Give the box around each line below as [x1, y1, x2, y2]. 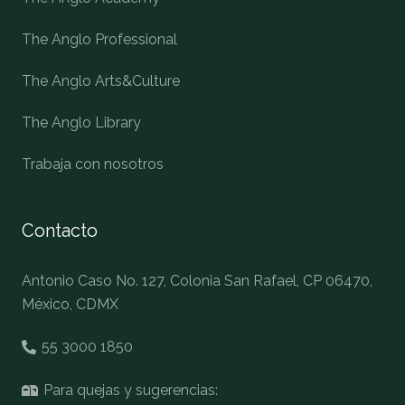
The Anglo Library [22, 113, 141, 131]
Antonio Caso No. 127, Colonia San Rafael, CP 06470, [22, 271, 372, 289]
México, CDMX [22, 295, 118, 313]
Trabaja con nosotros [22, 155, 164, 173]
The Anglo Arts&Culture [22, 71, 180, 89]
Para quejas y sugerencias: [43, 381, 219, 399]
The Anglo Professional [22, 30, 177, 48]
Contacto [22, 219, 98, 241]
